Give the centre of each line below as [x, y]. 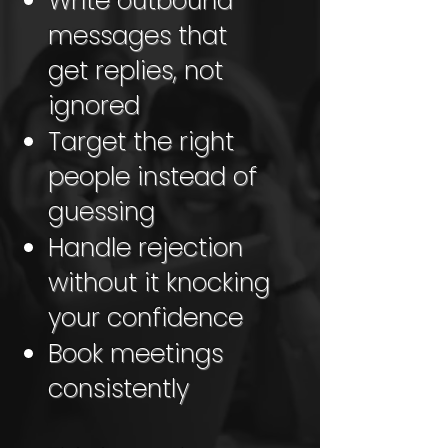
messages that [137, 35]
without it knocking [159, 282]
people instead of [152, 176]
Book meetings [135, 353]
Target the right [141, 141]
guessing [101, 211]
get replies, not [135, 70]
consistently [118, 388]
